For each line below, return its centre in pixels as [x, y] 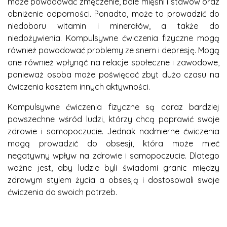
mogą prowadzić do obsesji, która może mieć [113, 143]
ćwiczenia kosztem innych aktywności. [79, 86]
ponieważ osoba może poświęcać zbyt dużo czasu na [113, 74]
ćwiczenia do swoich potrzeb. [62, 192]
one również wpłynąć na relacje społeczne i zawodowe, [113, 62]
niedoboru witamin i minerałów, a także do [113, 26]
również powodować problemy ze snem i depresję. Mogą [113, 50]
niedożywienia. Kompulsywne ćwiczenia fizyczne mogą [113, 38]
